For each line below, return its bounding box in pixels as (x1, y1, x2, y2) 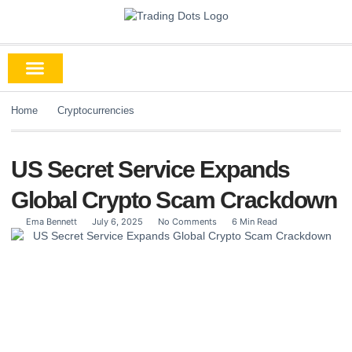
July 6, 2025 (92, 215, 143, 227)
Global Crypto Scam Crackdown (11, 186, 336, 213)
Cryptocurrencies (57, 104, 134, 116)
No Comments (158, 215, 217, 227)
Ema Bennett (26, 215, 77, 227)
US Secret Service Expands (11, 156, 290, 182)
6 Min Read (232, 215, 277, 227)
